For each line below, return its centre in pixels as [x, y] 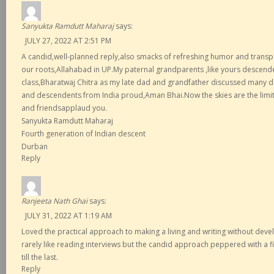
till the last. [40, 257]
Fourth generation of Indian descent [83, 134]
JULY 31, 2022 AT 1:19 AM [68, 216]
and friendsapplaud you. [64, 108]
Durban [35, 146]
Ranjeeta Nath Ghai [54, 201]
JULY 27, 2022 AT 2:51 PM [68, 41]
